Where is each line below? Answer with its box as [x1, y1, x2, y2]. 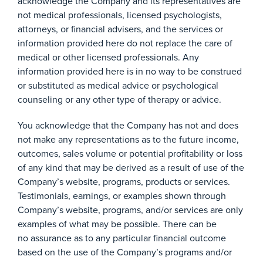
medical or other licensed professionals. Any [18, 50, 199, 63]
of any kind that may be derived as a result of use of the [18, 161, 244, 174]
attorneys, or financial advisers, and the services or [18, 22, 223, 35]
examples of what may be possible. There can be [18, 217, 217, 230]
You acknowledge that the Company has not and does [18, 119, 238, 131]
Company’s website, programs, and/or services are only [18, 203, 243, 216]
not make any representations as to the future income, [18, 133, 239, 146]
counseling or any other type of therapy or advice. [18, 93, 221, 106]
